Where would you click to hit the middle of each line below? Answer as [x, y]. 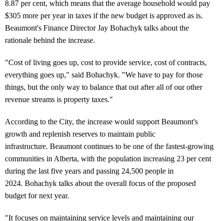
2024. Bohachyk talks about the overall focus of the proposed [100, 183]
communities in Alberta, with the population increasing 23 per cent [108, 158]
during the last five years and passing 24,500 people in [89, 171]
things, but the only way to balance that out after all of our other [104, 87]
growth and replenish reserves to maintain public [80, 134]
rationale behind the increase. [50, 40]
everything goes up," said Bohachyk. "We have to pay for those [104, 74]
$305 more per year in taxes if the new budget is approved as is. [104, 15]
